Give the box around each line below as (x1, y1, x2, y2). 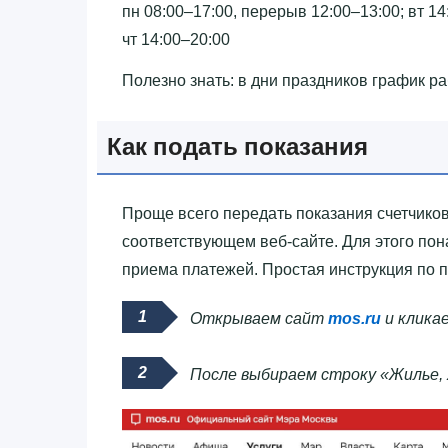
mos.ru (328, 309, 381, 327)
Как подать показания (107, 129, 368, 163)
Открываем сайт (190, 309, 328, 327)
